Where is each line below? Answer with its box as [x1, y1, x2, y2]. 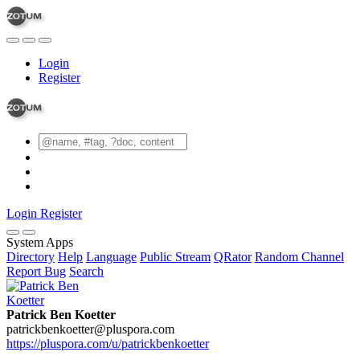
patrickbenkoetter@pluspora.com [6, 322, 174, 336]
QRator [214, 250, 252, 264]
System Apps [6, 235, 73, 249]
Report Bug [6, 264, 66, 278]
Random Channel [255, 250, 344, 264]
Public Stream [140, 250, 211, 264]
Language [86, 250, 137, 264]
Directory [6, 250, 55, 264]
